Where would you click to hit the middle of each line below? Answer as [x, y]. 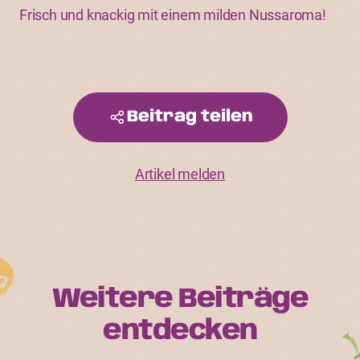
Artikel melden [180, 174]
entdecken [180, 331]
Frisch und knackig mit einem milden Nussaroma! [173, 15]
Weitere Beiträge [180, 299]
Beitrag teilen [190, 117]
